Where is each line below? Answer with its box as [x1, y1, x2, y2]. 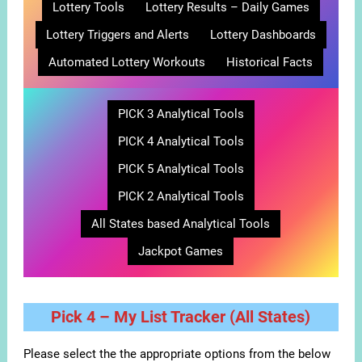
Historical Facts [226, 55, 314, 70]
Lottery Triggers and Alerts [45, 27, 189, 43]
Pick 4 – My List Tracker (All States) [51, 307, 311, 327]
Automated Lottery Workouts [48, 55, 206, 70]
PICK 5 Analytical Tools [117, 162, 244, 177]
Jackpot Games [138, 244, 224, 259]
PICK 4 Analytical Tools [117, 134, 244, 149]
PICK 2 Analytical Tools [117, 189, 244, 204]
